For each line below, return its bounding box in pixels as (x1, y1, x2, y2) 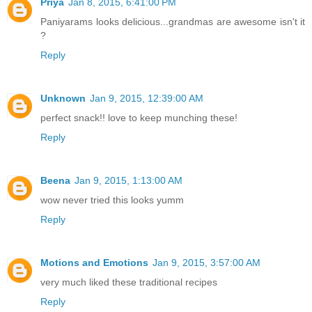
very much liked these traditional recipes (40, 276, 217, 288)
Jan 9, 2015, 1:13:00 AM (75, 174, 182, 186)
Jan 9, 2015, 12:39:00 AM (90, 92, 203, 104)
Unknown (40, 92, 86, 104)
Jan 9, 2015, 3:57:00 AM (153, 256, 260, 268)
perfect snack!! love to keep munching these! (40, 111, 237, 123)
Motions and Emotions (40, 256, 148, 268)
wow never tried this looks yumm (40, 194, 184, 205)
